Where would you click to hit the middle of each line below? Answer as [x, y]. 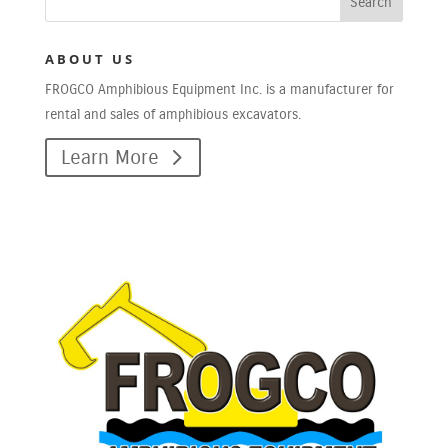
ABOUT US [89, 59]
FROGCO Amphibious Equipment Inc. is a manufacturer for [219, 89]
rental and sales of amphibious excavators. [172, 114]
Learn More [109, 157]
